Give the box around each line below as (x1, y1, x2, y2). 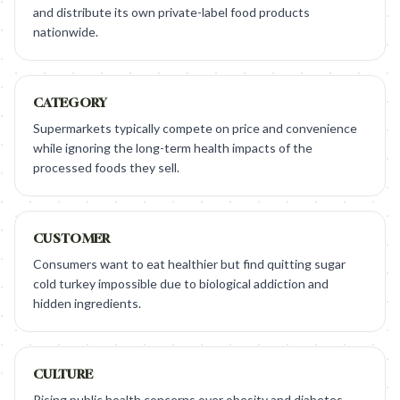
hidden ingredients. (33, 296, 141, 311)
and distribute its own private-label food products (33, 4, 310, 20)
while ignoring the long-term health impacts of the (33, 140, 312, 155)
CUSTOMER (33, 230, 111, 246)
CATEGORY (33, 95, 108, 110)
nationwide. (33, 24, 98, 39)
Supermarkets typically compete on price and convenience (33, 121, 357, 136)
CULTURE (33, 366, 94, 381)
